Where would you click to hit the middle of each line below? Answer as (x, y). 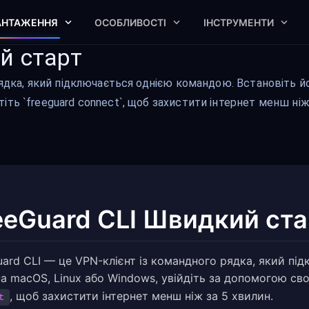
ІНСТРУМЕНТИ (238, 22)
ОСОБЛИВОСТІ (131, 22)
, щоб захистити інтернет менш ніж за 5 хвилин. (141, 296)
